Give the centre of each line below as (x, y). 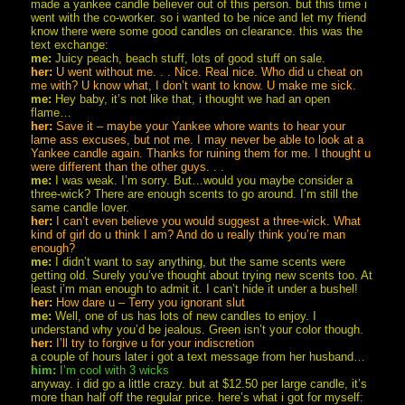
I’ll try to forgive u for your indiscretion (154, 343)
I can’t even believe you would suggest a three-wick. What (207, 221)
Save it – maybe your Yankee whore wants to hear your (199, 126)
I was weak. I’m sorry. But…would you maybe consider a (202, 180)
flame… (52, 112)
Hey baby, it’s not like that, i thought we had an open (191, 99)
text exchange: (70, 44)
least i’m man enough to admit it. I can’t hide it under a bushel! (195, 288)
